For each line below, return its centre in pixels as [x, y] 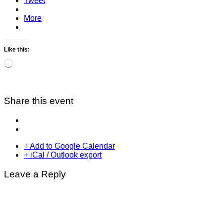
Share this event [39, 101]
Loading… [27, 62]
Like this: [17, 50]
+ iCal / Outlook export [63, 155]
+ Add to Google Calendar [69, 146]
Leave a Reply [35, 174]
